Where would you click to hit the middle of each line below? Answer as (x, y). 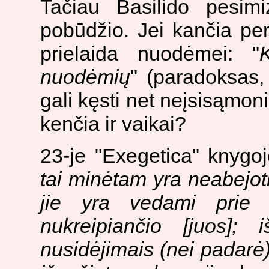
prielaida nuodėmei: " (150, 54)
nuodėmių (85, 77)
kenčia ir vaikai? (113, 124)
